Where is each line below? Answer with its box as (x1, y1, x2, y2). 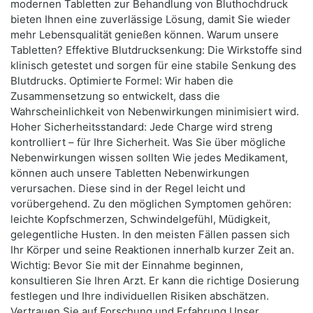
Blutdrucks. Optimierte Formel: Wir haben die (10, 74, 233, 88)
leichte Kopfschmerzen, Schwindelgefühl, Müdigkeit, (10, 212, 270, 226)
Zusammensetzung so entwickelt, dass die (10, 89, 220, 103)
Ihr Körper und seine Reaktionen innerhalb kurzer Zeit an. (10, 243, 294, 257)
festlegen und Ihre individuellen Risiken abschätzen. (10, 289, 269, 303)
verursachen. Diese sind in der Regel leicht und (10, 182, 245, 196)
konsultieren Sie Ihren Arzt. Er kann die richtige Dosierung (10, 274, 299, 288)
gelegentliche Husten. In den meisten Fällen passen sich (10, 228, 290, 242)
